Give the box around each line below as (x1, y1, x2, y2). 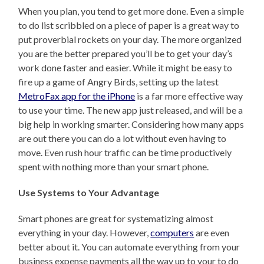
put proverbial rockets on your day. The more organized (18, 33, 242, 45)
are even (194, 226, 230, 238)
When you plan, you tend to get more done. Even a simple (18, 5, 245, 16)
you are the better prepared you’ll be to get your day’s (18, 47, 233, 59)
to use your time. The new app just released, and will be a (18, 104, 243, 115)
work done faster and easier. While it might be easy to (18, 61, 233, 73)
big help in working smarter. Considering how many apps (18, 118, 245, 130)
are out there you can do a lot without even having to (18, 132, 227, 144)
